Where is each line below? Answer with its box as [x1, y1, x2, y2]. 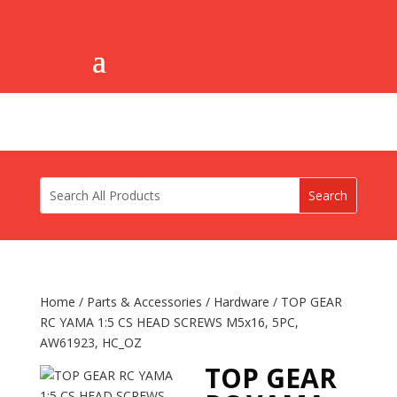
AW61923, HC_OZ [39, 334, 142, 351]
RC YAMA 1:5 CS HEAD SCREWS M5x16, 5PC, [39, 314, 299, 331]
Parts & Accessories [86, 293, 202, 310]
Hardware [213, 293, 269, 310]
